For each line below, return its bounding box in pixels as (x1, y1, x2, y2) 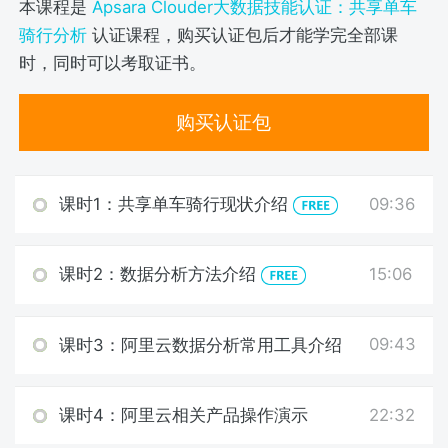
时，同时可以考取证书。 (19, 53, 207, 74)
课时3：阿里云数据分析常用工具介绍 (58, 334, 342, 355)
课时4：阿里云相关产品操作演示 (58, 404, 308, 425)
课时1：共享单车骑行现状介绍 (58, 194, 293, 215)
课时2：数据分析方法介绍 (58, 264, 261, 285)
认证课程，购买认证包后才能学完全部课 (87, 25, 399, 46)
